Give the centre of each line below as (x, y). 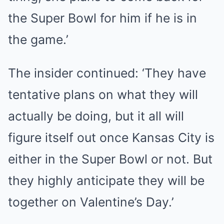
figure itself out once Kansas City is (111, 137)
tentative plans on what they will (103, 94)
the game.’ (38, 39)
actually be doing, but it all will (96, 116)
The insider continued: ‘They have (107, 73)
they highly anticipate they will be (106, 180)
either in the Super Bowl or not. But (110, 159)
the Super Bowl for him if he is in (102, 18)
